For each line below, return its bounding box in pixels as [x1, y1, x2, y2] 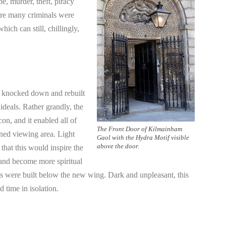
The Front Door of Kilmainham [97, 125, 182, 133]
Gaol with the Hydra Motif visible [97, 134, 189, 141]
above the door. [97, 142, 139, 150]
